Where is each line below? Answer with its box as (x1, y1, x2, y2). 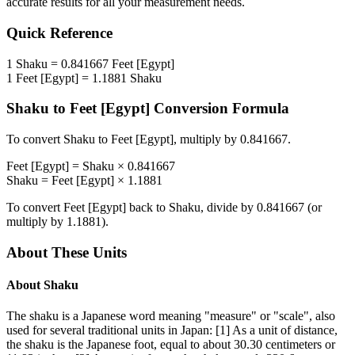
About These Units (6, 243, 127, 261)
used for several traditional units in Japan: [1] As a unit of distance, (6, 323, 338, 338)
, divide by (200, 200, 257, 215)
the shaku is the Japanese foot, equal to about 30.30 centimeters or (6, 338, 335, 352)
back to (126, 200, 169, 215)
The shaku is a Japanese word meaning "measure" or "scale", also (6, 309, 335, 323)
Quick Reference (6, 25, 113, 42)
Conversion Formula (150, 100, 289, 117)
